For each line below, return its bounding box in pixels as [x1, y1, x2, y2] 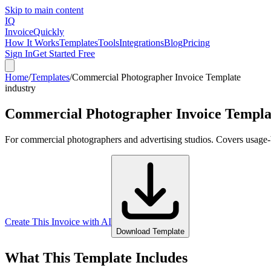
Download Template [116, 226, 184, 236]
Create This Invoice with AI [5, 216, 111, 227]
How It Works [5, 38, 59, 48]
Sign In [5, 48, 33, 59]
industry [5, 83, 36, 93]
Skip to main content [5, 5, 83, 15]
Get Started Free [33, 48, 95, 59]
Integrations [119, 38, 164, 48]
